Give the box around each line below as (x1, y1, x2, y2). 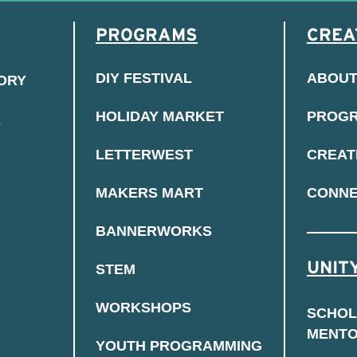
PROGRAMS (96, 24, 198, 44)
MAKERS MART (96, 185, 204, 202)
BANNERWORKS (96, 223, 213, 240)
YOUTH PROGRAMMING (96, 338, 263, 355)
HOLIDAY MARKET (96, 108, 225, 125)
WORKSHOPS (96, 300, 192, 316)
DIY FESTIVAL (96, 70, 193, 87)
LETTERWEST (96, 147, 194, 163)
